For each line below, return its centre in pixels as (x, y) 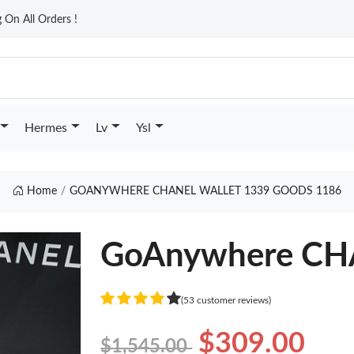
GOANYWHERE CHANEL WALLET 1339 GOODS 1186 (205, 191)
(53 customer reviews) (226, 300)
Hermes (45, 128)
